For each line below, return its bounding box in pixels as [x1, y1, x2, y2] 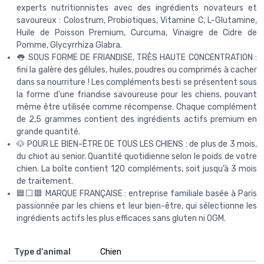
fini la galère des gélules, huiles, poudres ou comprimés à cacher [16, 64, 257, 75]
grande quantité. [16, 126, 80, 137]
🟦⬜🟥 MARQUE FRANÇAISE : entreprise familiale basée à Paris [16, 188, 257, 199]
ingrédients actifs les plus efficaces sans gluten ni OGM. [16, 213, 226, 223]
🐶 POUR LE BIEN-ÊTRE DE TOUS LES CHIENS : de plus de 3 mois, [16, 138, 257, 149]
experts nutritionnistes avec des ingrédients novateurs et [16, 2, 257, 13]
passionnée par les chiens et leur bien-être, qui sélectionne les [16, 200, 257, 211]
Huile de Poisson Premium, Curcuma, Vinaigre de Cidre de [16, 27, 257, 38]
